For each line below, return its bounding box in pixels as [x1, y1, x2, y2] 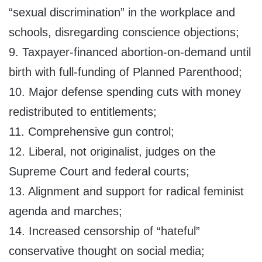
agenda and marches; [9, 205, 122, 218]
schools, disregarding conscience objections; [9, 26, 239, 39]
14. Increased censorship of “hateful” [9, 225, 200, 238]
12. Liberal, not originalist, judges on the [9, 145, 216, 158]
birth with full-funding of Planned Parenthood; [9, 65, 242, 79]
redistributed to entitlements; [9, 105, 157, 119]
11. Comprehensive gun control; [9, 125, 174, 139]
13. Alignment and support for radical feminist [9, 185, 244, 198]
